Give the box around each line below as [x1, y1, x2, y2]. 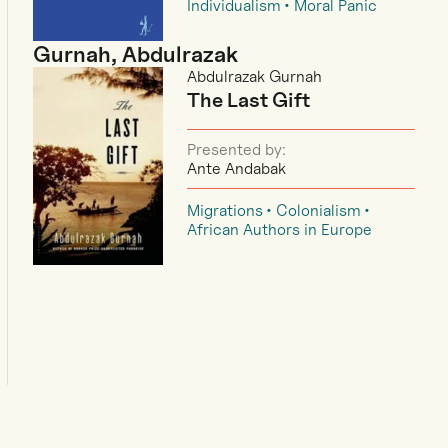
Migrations [187, 201, 264, 221]
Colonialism [276, 201, 362, 221]
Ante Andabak [187, 159, 287, 179]
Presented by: [187, 140, 287, 160]
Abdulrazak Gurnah [187, 67, 323, 87]
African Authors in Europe [187, 220, 373, 240]
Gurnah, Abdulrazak [33, 41, 239, 68]
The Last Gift [187, 88, 311, 113]
